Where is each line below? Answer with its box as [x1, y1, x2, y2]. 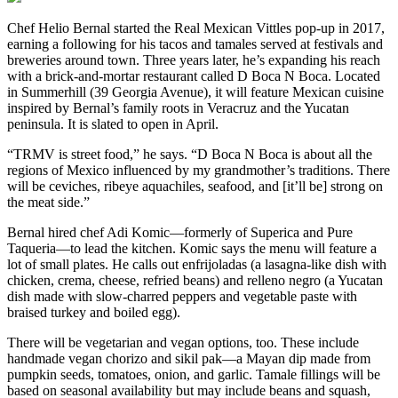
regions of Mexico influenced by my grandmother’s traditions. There [7, 162, 390, 178]
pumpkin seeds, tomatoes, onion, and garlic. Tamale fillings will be [7, 366, 380, 382]
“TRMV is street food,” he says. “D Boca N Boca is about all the [7, 146, 372, 162]
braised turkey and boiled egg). [7, 304, 180, 320]
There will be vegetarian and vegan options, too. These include [7, 334, 359, 350]
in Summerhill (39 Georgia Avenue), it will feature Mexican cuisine [7, 84, 384, 99]
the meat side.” [7, 194, 90, 210]
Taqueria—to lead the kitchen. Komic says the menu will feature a [7, 240, 377, 256]
